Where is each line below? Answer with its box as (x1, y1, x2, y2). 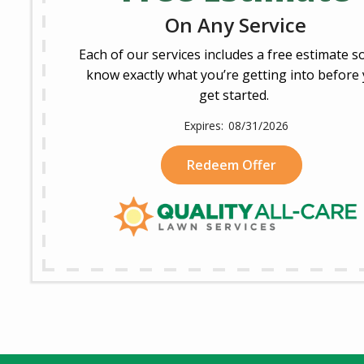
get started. (199, 86, 272, 104)
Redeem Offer (187, 156, 276, 174)
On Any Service (165, 11, 306, 38)
